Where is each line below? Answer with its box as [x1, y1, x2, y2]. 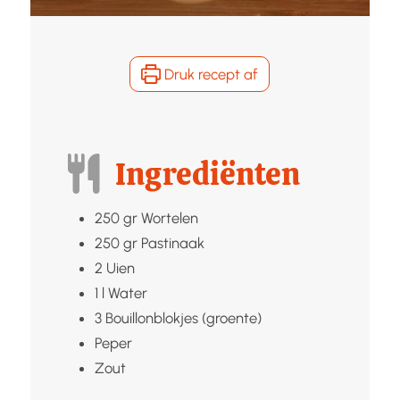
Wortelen [140, 208, 198, 227]
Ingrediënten [115, 153, 301, 195]
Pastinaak [140, 233, 204, 252]
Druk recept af [161, 64, 258, 83]
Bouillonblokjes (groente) [104, 308, 262, 327]
